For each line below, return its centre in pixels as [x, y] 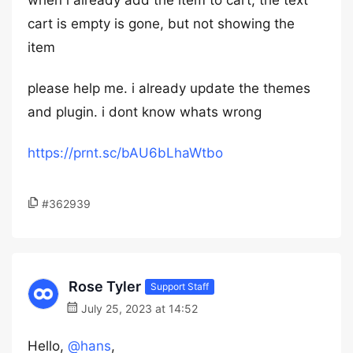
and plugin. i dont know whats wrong [145, 112]
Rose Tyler [105, 286]
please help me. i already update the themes [169, 88]
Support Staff [180, 286]
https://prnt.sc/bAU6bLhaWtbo [125, 153]
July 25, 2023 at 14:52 [138, 308]
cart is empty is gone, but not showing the [161, 24]
